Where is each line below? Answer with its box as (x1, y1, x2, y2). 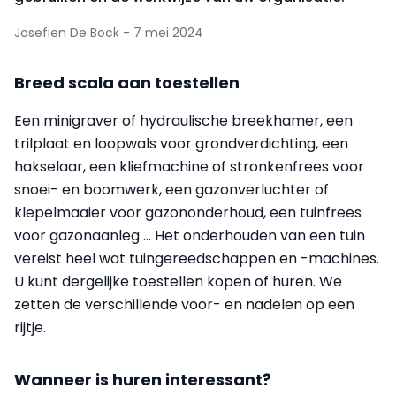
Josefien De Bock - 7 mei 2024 (14, 24, 203, 42)
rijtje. (14, 317, 46, 339)
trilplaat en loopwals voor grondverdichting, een (14, 133, 348, 155)
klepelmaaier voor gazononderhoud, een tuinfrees (14, 202, 362, 224)
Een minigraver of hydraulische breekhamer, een (14, 110, 353, 132)
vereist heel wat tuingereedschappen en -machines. (14, 248, 379, 270)
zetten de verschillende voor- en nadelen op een (14, 294, 354, 316)
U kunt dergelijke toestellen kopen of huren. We (14, 271, 342, 293)
